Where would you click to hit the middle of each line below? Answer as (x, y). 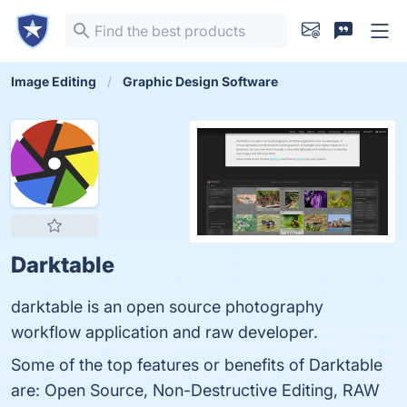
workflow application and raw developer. (164, 332)
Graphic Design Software (200, 81)
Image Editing (54, 81)
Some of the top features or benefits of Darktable (197, 365)
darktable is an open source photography (167, 307)
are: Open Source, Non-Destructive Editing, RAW (195, 390)
